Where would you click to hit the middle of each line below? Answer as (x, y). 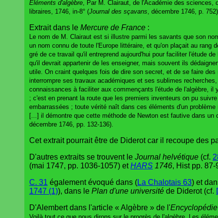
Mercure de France (113, 27)
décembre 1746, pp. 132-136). (71, 124)
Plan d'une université (128, 191)
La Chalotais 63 (164, 182)
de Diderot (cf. (190, 191)
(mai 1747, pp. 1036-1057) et (80, 165)
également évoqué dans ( (92, 182)
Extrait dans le (55, 27)
